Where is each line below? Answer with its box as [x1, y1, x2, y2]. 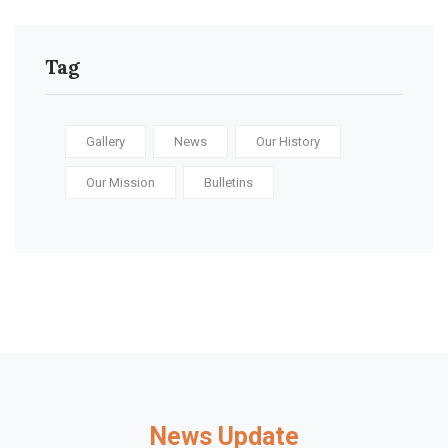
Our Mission [86, 174, 155, 190]
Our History [256, 133, 320, 149]
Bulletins [204, 174, 253, 190]
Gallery [86, 133, 125, 149]
